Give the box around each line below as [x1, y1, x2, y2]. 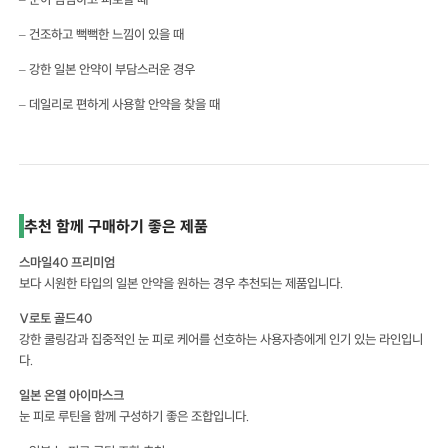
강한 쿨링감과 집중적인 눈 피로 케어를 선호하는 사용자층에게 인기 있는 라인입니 [19, 331, 424, 348]
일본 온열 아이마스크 [19, 387, 125, 404]
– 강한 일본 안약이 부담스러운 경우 [19, 61, 196, 78]
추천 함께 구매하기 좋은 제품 [24, 216, 209, 237]
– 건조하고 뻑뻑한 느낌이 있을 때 [19, 26, 185, 43]
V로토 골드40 [19, 310, 93, 327]
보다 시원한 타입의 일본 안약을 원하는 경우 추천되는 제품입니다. [19, 275, 345, 292]
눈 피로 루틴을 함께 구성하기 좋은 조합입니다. [19, 408, 251, 425]
